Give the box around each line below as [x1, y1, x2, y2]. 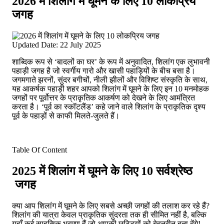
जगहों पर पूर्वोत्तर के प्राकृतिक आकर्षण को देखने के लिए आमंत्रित [12, 93, 195, 102]
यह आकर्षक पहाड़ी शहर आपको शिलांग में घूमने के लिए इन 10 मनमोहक [12, 84, 209, 93]
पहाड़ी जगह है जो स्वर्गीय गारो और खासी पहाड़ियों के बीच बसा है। [12, 66, 195, 75]
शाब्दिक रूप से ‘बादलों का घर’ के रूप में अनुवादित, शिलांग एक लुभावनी [12, 57, 210, 66]
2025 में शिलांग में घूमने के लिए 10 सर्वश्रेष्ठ [12, 164, 192, 177]
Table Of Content [12, 145, 67, 154]
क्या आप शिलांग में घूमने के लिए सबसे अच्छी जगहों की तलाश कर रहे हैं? [12, 201, 209, 210]
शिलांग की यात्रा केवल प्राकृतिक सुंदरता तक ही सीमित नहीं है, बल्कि [12, 210, 206, 219]
